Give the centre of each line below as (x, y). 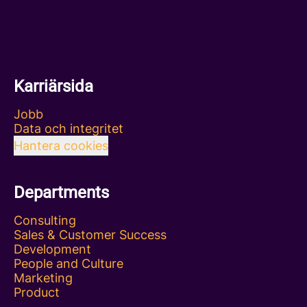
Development (52, 249)
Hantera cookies (61, 146)
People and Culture (69, 263)
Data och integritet (69, 128)
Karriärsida (53, 86)
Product (37, 292)
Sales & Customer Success (90, 235)
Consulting (45, 220)
